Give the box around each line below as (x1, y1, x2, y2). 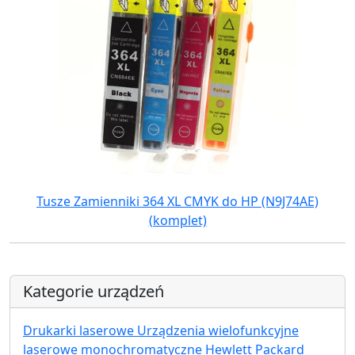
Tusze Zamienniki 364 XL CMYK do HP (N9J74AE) (36, 193, 319, 210)
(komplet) (148, 212, 207, 229)
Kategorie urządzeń (23, 281, 164, 302)
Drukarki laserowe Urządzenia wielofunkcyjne (23, 322, 299, 339)
